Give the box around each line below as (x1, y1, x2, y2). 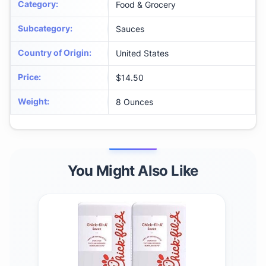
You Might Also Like (68, 162, 198, 180)
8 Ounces (116, 97, 153, 107)
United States (116, 48, 169, 59)
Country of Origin (18, 47, 89, 58)
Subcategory (18, 23, 70, 34)
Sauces (116, 24, 144, 34)
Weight (18, 96, 47, 107)
